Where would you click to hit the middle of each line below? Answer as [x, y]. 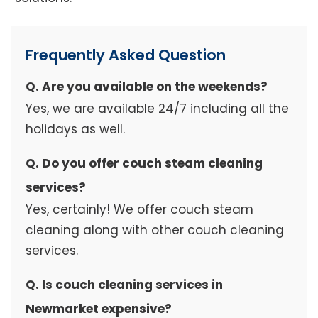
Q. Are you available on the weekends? [146, 87]
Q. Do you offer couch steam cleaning [144, 164]
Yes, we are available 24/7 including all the [157, 109]
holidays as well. [75, 130]
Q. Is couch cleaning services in [124, 285]
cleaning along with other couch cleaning [154, 230]
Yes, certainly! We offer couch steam [139, 210]
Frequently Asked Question [125, 55]
